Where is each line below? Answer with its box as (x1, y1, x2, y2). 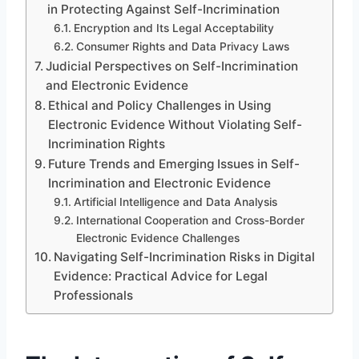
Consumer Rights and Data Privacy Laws (75, 39, 289, 53)
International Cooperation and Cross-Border (75, 213, 305, 227)
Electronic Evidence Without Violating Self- (48, 116, 303, 132)
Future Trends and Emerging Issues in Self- (48, 155, 301, 171)
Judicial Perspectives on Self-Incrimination (46, 58, 299, 74)
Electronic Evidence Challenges (75, 231, 240, 244)
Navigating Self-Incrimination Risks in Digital (54, 248, 316, 264)
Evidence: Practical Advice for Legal (54, 268, 268, 284)
